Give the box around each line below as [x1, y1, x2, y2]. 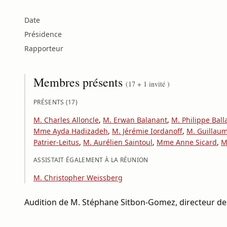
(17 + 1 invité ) [126, 79, 170, 89]
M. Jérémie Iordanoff [112, 126, 182, 136]
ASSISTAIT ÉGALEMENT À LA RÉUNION [33, 156, 148, 164]
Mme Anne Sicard [157, 137, 217, 147]
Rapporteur [24, 44, 63, 53]
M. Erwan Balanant [103, 115, 167, 125]
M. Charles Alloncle [33, 115, 99, 125]
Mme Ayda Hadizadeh [33, 126, 108, 136]
